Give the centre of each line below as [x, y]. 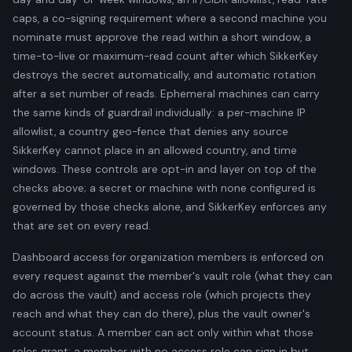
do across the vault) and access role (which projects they [162, 295]
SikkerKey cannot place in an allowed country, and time [155, 150]
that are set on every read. [82, 225]
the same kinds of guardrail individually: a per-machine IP [159, 112]
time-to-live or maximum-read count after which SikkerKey [165, 56]
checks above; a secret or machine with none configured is [164, 188]
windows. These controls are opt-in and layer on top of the [165, 169]
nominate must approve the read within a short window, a [162, 37]
